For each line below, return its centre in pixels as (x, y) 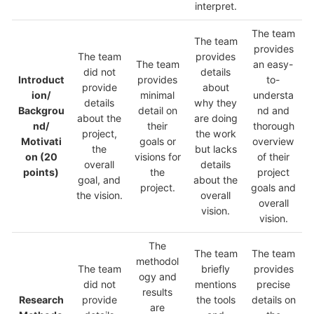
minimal (157, 95)
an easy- (273, 64)
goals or (157, 142)
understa (273, 95)
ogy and (157, 277)
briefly (216, 269)
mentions (216, 285)
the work (216, 134)
